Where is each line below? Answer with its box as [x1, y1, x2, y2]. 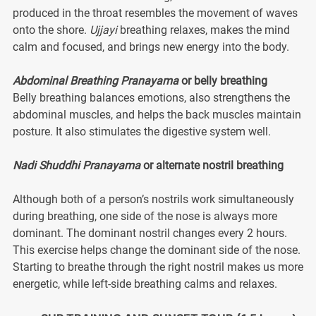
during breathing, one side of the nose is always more [12, 209, 277, 223]
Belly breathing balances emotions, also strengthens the [12, 90, 290, 104]
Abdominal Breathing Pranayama [12, 73, 181, 87]
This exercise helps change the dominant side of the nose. [12, 243, 300, 257]
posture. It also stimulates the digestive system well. [12, 124, 271, 138]
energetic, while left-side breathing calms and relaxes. [12, 276, 277, 291]
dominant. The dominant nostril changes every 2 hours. [12, 226, 287, 240]
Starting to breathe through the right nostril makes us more [12, 260, 303, 274]
